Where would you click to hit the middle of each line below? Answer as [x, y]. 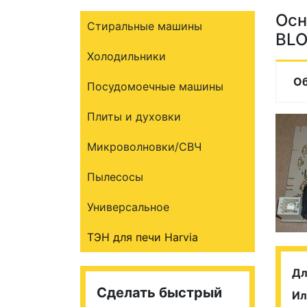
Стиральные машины [145, 26]
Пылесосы [115, 177]
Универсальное [128, 207]
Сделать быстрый [159, 293]
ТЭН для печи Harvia [143, 237]
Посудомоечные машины [155, 86]
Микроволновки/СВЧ [144, 147]
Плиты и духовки [134, 116]
